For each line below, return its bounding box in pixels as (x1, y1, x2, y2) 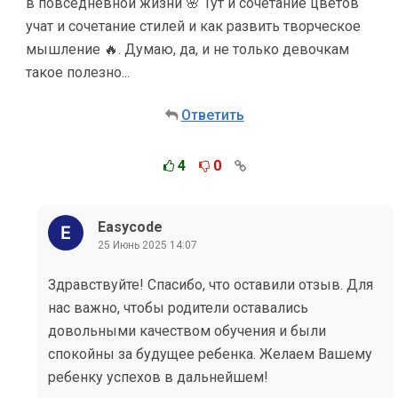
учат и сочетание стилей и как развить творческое (26, 18, 361, 35)
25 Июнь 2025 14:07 (98, 238, 197, 251)
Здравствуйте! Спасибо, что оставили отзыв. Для (48, 276, 373, 293)
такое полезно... (26, 64, 130, 81)
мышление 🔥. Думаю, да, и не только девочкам (26, 41, 349, 58)
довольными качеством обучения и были (48, 322, 326, 339)
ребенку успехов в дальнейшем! (48, 369, 268, 386)
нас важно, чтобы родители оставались (48, 299, 308, 316)
